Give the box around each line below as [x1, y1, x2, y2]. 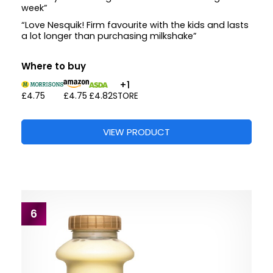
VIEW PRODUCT [103, 126, 170, 139]
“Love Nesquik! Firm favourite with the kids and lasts [21, 19, 249, 32]
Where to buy [21, 60, 86, 73]
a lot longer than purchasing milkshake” [21, 30, 197, 43]
